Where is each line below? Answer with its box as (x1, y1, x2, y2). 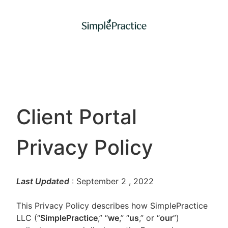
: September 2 (72, 176, 126, 186)
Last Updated (16, 176, 69, 186)
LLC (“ (16, 213, 40, 223)
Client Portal (16, 104, 137, 129)
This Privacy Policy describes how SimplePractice (16, 201, 208, 211)
